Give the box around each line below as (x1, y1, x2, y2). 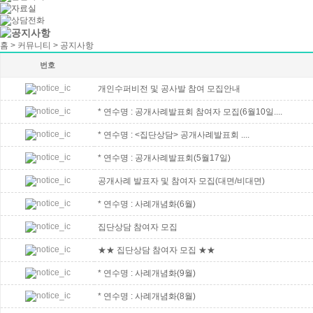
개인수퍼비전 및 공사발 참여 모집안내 (98, 84, 240, 94)
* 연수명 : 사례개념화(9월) (98, 268, 196, 278)
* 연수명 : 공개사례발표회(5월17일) (98, 153, 231, 163)
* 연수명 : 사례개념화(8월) (98, 291, 196, 301)
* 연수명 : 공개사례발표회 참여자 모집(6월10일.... (98, 107, 282, 117)
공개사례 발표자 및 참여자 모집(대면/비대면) (98, 176, 265, 186)
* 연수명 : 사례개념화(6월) (98, 199, 196, 209)
